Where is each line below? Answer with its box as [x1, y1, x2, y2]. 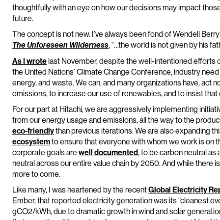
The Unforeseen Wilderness [12, 40, 109, 50]
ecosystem [12, 137, 50, 146]
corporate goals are [12, 147, 79, 157]
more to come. [12, 169, 60, 179]
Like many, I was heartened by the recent [12, 185, 148, 194]
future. [12, 13, 33, 23]
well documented [79, 147, 138, 157]
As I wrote [12, 56, 47, 66]
